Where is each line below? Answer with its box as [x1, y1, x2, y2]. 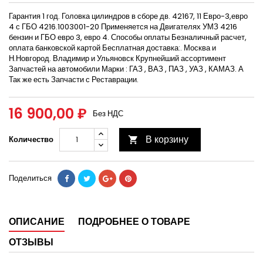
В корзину [146, 133, 188, 147]
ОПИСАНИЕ [9, 215, 65, 229]
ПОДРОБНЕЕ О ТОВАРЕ [78, 215, 190, 229]
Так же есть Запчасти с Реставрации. [9, 74, 139, 86]
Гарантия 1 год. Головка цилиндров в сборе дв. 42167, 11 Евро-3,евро [9, 11, 248, 22]
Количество [9, 134, 53, 146]
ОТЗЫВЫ [9, 235, 53, 249]
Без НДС [93, 108, 123, 120]
